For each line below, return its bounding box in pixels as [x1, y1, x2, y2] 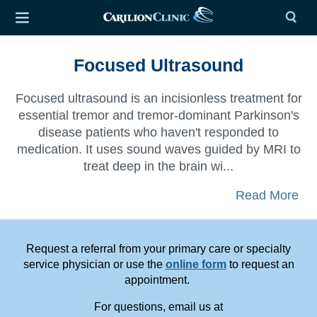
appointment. [125, 274, 192, 286]
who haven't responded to [130, 125, 279, 139]
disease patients [38, 125, 130, 139]
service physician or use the [23, 258, 166, 270]
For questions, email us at [94, 301, 223, 313]
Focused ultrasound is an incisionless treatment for [15, 91, 302, 105]
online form [165, 258, 226, 270]
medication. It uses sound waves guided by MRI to [16, 142, 301, 156]
